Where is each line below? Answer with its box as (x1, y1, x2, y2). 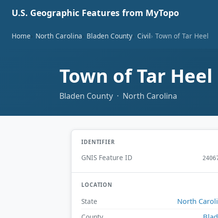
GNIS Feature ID (81, 153, 132, 163)
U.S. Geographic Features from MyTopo (12, 7, 179, 18)
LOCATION (81, 181, 113, 189)
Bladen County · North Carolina (59, 90, 177, 101)
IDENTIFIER (81, 138, 115, 145)
